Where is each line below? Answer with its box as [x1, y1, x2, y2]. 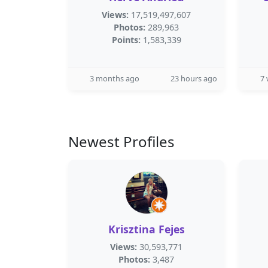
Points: [111, 34, 141, 45]
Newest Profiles [68, 132, 175, 151]
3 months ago [90, 73, 139, 84]
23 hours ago [170, 73, 217, 84]
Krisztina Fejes [108, 222, 185, 236]
